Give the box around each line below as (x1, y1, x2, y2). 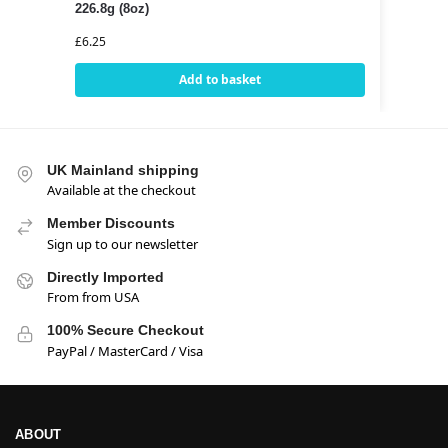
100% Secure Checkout (47, 322, 204, 339)
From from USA (47, 288, 139, 307)
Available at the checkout (47, 181, 196, 200)
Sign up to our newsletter (47, 234, 198, 253)
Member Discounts (47, 215, 175, 232)
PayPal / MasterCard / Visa (47, 341, 203, 360)
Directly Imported (47, 268, 164, 285)
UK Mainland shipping (47, 161, 199, 178)
